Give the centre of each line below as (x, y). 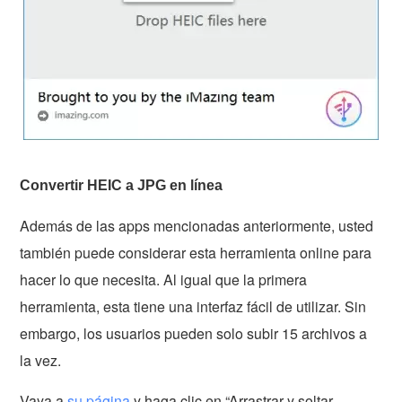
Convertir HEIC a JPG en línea (122, 186)
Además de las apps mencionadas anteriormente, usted (197, 226)
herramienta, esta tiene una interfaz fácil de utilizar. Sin (193, 307)
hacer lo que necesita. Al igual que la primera (164, 280)
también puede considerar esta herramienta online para (196, 253)
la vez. (41, 361)
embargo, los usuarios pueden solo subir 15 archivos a (194, 334)
